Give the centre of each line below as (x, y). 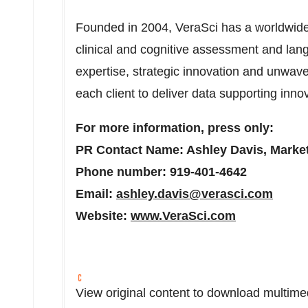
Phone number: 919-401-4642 (161, 172)
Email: (96, 194)
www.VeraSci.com (183, 216)
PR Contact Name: (131, 150)
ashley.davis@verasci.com (195, 194)
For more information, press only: (175, 128)
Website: (103, 216)
